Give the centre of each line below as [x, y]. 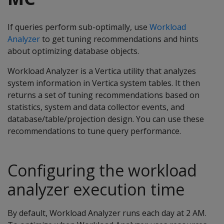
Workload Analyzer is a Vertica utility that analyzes [102, 71]
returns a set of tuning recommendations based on [103, 95]
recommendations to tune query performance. [94, 131]
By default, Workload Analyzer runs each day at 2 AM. [107, 213]
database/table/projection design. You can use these [106, 119]
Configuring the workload [102, 170]
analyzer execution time [96, 189]
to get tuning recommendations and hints [119, 39]
